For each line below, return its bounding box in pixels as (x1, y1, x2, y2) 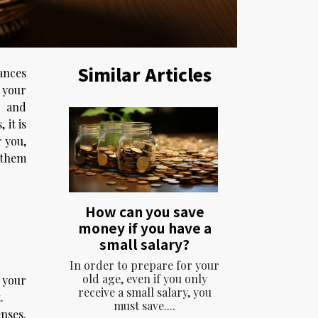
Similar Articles (77, 62, 212, 87)
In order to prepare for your (70, 258, 219, 273)
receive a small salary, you (77, 285, 212, 300)
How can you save (84, 202, 204, 222)
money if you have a (77, 218, 212, 238)
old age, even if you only (82, 271, 207, 287)
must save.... (114, 298, 175, 314)
